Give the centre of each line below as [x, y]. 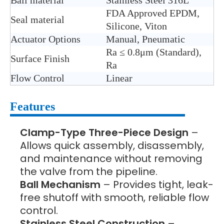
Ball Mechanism [60, 185]
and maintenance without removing [111, 159]
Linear [119, 78]
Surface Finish [40, 59]
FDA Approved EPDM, [153, 13]
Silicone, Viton [136, 26]
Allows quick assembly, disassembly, [112, 146]
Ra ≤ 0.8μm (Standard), [154, 52]
